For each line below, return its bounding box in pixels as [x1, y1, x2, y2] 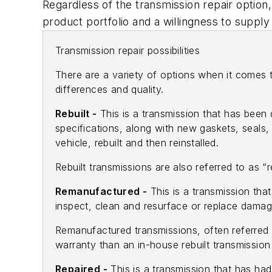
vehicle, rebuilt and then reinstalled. [55, 137, 219, 149]
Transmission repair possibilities [55, 44, 200, 57]
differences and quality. [55, 83, 164, 96]
